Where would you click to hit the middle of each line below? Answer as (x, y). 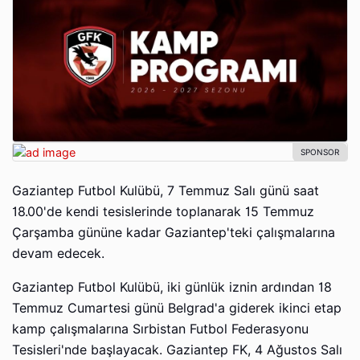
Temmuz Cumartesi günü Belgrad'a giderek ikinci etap (177, 309)
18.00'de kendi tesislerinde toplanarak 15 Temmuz (163, 212)
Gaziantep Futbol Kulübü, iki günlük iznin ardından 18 (172, 288)
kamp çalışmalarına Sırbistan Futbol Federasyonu (160, 329)
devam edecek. (58, 254)
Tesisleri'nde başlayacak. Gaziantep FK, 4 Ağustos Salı (177, 350)
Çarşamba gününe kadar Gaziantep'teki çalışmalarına (174, 233)
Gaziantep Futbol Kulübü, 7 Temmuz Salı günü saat (166, 191)
